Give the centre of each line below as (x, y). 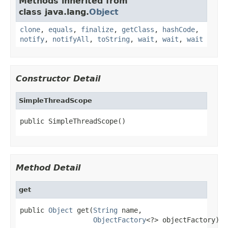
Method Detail (48, 167)
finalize (97, 29)
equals (61, 29)
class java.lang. (54, 12)
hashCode (179, 29)
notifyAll (71, 39)
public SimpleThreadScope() (73, 121)
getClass (138, 29)
